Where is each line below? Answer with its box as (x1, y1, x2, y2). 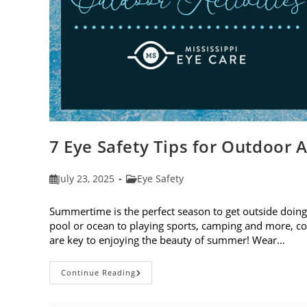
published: (49, 186, 98, 199)
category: (125, 186, 168, 199)
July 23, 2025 (58, 172, 115, 186)
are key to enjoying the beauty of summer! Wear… (49, 233, 285, 247)
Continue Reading (61, 267, 136, 278)
